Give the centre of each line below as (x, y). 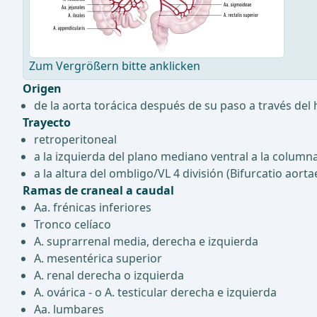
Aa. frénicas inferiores (93, 208)
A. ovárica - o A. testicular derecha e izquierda (155, 293)
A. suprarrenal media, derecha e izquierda (146, 242)
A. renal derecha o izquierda (109, 276)
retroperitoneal (75, 140)
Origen (42, 89)
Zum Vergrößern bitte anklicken (115, 66)
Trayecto (47, 123)
